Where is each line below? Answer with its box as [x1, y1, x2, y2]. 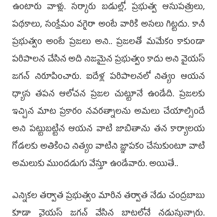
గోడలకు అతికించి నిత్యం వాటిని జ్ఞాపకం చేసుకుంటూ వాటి [12, 139, 205, 155]
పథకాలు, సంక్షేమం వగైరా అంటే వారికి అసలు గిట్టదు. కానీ [12, 16, 205, 33]
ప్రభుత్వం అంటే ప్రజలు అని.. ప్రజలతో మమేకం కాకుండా [12, 34, 205, 51]
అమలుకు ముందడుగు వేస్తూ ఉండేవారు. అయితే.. [12, 156, 180, 173]
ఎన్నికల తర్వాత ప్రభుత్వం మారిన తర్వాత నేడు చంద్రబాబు [12, 188, 205, 205]
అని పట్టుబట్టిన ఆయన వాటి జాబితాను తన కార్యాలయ [12, 121, 205, 138]
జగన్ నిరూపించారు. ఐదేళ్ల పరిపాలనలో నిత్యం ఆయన [12, 69, 205, 86]
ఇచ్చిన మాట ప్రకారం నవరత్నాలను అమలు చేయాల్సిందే [12, 104, 205, 121]
